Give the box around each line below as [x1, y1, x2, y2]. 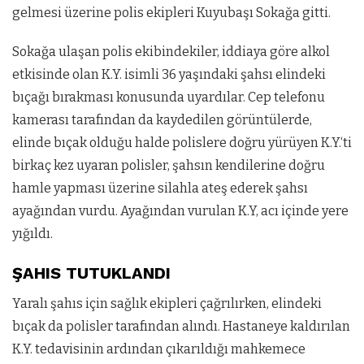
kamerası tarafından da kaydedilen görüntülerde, [12, 112, 312, 128]
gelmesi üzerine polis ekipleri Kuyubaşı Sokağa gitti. [12, 5, 331, 20]
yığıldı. [12, 226, 53, 241]
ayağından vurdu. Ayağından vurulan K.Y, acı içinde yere [12, 203, 349, 219]
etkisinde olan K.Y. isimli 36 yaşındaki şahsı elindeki [12, 67, 326, 82]
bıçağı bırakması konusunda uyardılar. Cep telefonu [12, 89, 325, 105]
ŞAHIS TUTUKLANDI [12, 263, 171, 283]
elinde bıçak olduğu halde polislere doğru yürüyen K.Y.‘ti [12, 135, 352, 150]
